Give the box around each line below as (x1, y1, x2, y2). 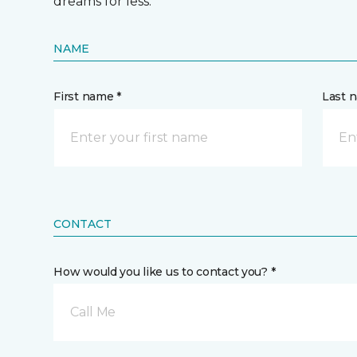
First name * (53, 89, 121, 104)
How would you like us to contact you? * (53, 265, 276, 279)
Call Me (70, 304, 116, 320)
